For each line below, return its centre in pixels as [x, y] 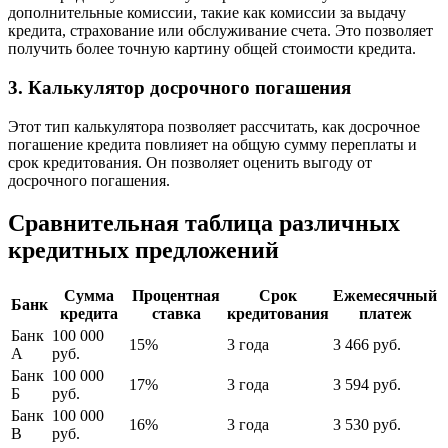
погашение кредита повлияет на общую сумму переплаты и [212, 144]
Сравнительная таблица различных [204, 222]
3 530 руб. [367, 424]
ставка [176, 313]
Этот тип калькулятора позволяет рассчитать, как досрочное [214, 126]
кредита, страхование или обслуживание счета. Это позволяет [220, 31]
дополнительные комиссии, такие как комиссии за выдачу [207, 13]
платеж [385, 313]
